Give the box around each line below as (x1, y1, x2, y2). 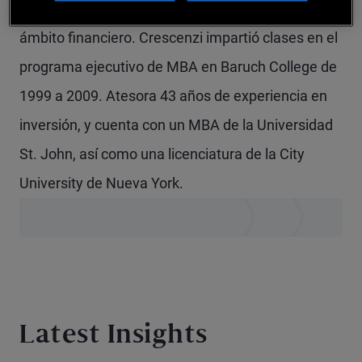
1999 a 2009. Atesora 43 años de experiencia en (19, 87, 327, 104)
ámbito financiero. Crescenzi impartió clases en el (19, 29, 338, 46)
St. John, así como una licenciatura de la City (19, 145, 305, 162)
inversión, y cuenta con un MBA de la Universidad (19, 116, 333, 133)
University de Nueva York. (19, 175, 183, 192)
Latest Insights (19, 325, 208, 348)
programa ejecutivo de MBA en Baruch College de (19, 58, 337, 75)
